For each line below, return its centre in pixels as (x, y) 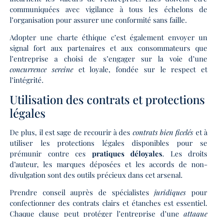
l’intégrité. (27, 80)
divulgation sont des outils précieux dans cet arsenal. (96, 175)
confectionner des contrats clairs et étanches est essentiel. (108, 203)
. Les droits (185, 153)
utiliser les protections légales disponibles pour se (108, 143)
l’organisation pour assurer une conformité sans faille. (98, 20)
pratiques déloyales (127, 153)
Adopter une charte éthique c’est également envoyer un (108, 38)
